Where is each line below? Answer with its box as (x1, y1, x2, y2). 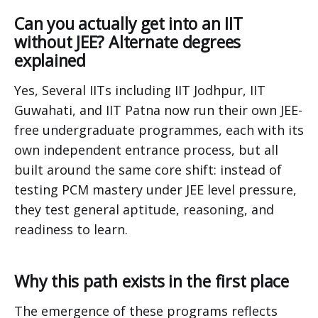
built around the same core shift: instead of (14, 160, 282, 178)
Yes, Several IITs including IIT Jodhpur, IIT (14, 81, 265, 99)
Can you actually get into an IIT (14, 11, 243, 35)
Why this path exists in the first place (14, 269, 290, 292)
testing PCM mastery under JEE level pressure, (14, 180, 297, 198)
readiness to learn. (14, 220, 128, 238)
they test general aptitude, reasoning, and (14, 200, 274, 218)
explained (14, 48, 86, 72)
